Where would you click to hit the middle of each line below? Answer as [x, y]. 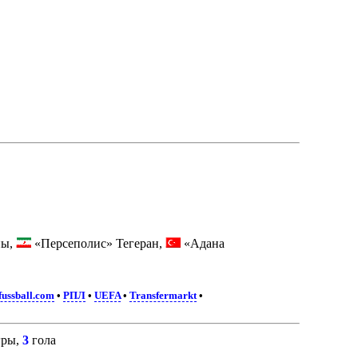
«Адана [203, 244]
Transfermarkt [163, 296]
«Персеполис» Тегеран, [99, 244]
